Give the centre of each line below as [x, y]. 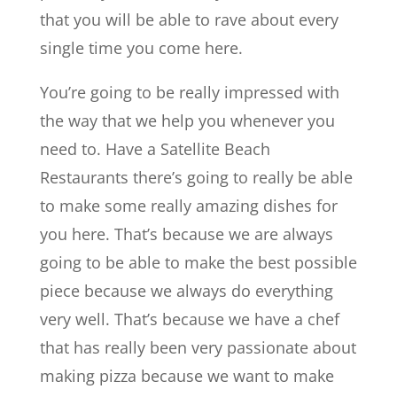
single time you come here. [141, 48]
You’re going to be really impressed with [189, 92]
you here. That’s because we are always [186, 234]
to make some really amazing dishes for [188, 206]
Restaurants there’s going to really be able [196, 177]
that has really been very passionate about [198, 347]
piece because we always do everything [186, 291]
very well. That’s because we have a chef [189, 319]
